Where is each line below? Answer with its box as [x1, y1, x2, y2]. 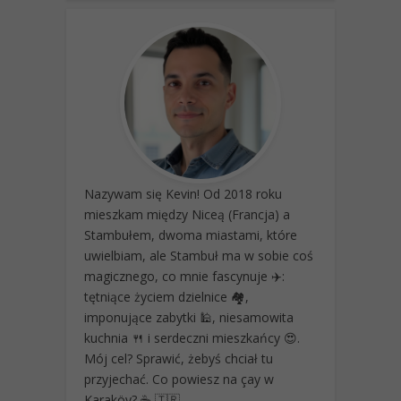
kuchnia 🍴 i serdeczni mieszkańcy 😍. [84, 328, 300, 346]
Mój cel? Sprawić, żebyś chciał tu [84, 349, 273, 367]
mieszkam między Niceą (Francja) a [84, 205, 290, 223]
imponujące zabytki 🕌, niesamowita [84, 308, 294, 326]
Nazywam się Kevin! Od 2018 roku [84, 184, 282, 202]
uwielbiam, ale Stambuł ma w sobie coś [84, 246, 313, 264]
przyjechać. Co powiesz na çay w [84, 370, 274, 388]
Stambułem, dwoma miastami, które [84, 226, 297, 243]
